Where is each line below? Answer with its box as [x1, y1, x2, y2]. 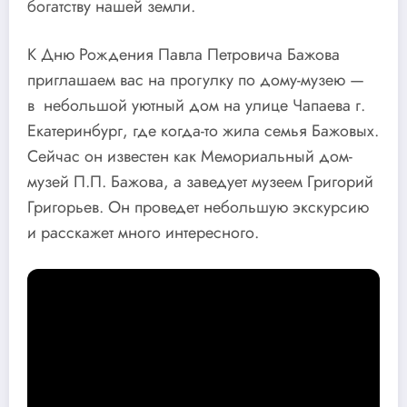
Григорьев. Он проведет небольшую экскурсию [27, 195, 369, 220]
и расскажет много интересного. [27, 221, 259, 245]
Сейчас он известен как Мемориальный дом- [27, 144, 352, 169]
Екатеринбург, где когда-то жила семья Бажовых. [27, 119, 379, 144]
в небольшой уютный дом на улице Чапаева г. [27, 94, 365, 118]
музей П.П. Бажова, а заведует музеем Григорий [27, 170, 373, 194]
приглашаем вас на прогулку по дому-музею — [27, 68, 364, 93]
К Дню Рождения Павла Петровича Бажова [27, 43, 340, 67]
